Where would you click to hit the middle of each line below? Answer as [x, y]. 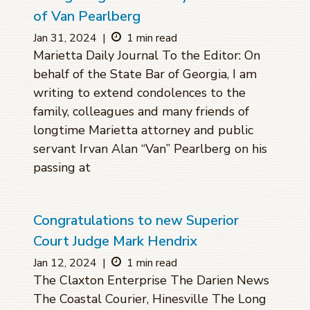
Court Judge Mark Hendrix [115, 241]
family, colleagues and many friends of [141, 112]
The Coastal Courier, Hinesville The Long [150, 299]
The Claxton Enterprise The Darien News [151, 281]
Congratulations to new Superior [136, 221]
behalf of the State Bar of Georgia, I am [145, 74]
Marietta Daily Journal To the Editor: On [147, 56]
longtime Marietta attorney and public [143, 130]
